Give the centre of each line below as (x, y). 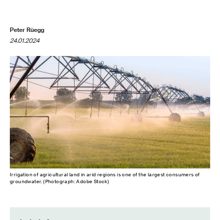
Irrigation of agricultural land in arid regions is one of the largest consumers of (105, 174)
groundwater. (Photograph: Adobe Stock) (60, 181)
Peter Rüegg (27, 30)
